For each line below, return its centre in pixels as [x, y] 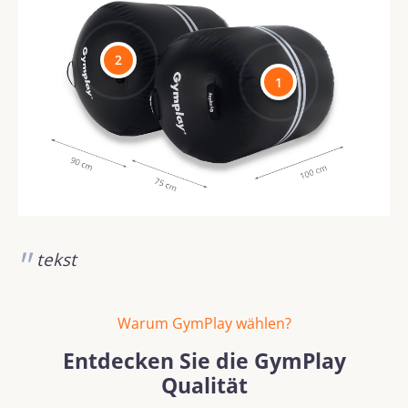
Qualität [204, 386]
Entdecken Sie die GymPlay [204, 361]
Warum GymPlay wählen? [204, 323]
